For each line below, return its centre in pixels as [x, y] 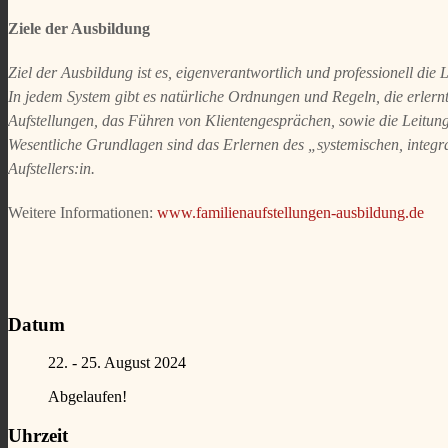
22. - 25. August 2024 [117, 363]
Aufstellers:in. [51, 168]
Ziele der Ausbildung [79, 28]
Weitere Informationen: [82, 212]
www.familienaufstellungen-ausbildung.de [290, 212]
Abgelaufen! [87, 397]
